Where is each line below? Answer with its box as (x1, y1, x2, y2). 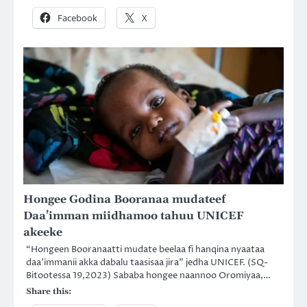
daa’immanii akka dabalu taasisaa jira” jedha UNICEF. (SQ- (26, 256, 268, 269)
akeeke (23, 225, 62, 240)
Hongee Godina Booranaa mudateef (23, 193, 225, 207)
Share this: (26, 286, 71, 297)
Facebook (58, 12, 97, 25)
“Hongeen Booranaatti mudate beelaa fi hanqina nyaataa (26, 243, 265, 256)
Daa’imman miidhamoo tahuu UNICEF (23, 209, 244, 223)
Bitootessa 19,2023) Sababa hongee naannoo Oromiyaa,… (26, 269, 271, 282)
